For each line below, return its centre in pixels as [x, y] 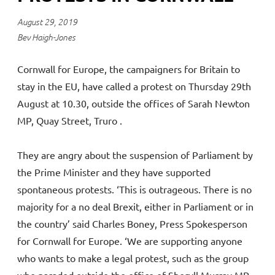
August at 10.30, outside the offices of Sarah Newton [134, 103]
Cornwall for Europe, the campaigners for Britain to [129, 68]
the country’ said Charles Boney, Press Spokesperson [132, 223]
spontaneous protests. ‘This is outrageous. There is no [134, 189]
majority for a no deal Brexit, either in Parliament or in [135, 206]
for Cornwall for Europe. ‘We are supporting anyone [130, 240]
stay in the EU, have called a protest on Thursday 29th [134, 86]
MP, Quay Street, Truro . [70, 120]
